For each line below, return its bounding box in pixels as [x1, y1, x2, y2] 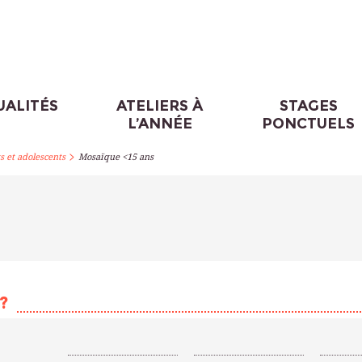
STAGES [279, 97, 338, 115]
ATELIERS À [116, 97, 204, 115]
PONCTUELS [262, 115, 356, 133]
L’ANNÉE [127, 115, 192, 133]
